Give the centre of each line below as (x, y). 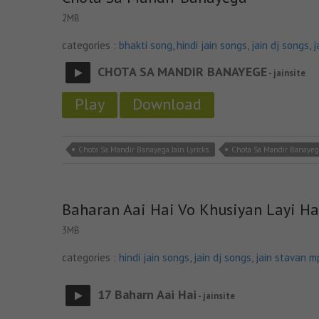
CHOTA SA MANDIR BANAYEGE (182, 72)
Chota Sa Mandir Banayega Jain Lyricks (143, 150)
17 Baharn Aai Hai (147, 294)
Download (167, 104)
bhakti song (146, 45)
